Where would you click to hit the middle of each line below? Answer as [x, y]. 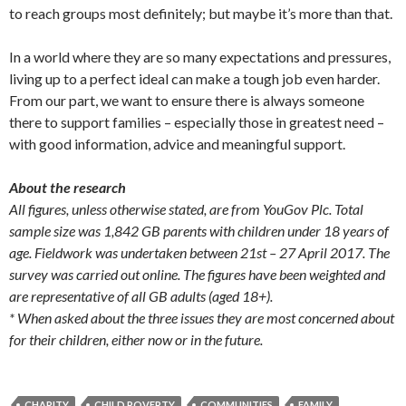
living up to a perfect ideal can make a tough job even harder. [194, 79]
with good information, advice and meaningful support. [177, 144]
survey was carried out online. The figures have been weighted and [197, 275]
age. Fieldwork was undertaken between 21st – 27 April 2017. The [199, 253]
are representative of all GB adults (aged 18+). [141, 296]
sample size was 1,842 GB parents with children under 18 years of [199, 231]
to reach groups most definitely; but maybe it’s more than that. [201, 14]
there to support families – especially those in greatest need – [197, 122]
